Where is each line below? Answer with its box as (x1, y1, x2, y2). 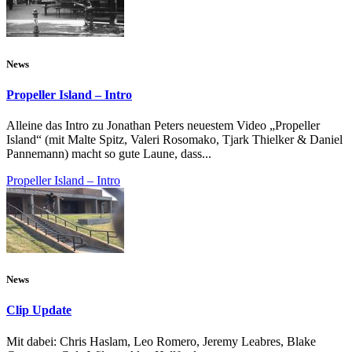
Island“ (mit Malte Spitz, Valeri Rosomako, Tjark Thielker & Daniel (6, 132, 343, 146)
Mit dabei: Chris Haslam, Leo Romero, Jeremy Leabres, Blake (6, 334, 316, 348)
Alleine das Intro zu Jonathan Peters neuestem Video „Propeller (6, 118, 320, 132)
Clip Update (6, 303, 71, 317)
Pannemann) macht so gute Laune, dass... (6, 146, 211, 160)
